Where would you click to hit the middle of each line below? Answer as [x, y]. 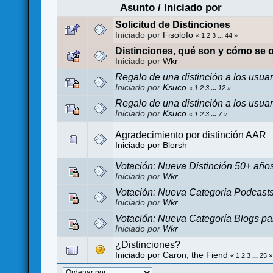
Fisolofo [178, 35]
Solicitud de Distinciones [173, 24]
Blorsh [175, 145]
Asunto [137, 7]
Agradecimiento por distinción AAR [191, 135]
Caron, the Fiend [196, 255]
